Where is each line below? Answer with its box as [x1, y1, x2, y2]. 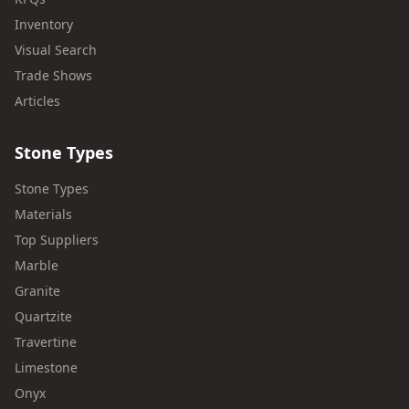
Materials [15, 205, 72, 223]
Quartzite [15, 308, 72, 325]
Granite [15, 282, 60, 299]
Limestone [15, 359, 78, 376]
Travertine [15, 333, 77, 351]
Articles [15, 92, 60, 110]
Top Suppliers [15, 231, 99, 248]
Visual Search [15, 41, 97, 58]
